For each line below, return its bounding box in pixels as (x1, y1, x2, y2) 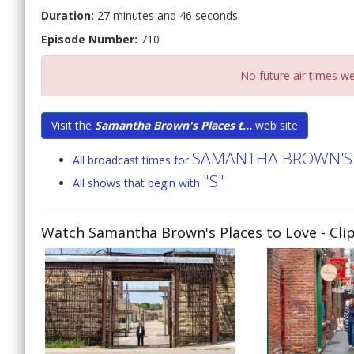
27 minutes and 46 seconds (94, 8, 238, 24)
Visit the (51, 118, 95, 134)
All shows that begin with (73, 175, 203, 191)
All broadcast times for (73, 153, 192, 168)
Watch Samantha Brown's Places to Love (41, 223, 317, 243)
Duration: (41, 8, 94, 24)
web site (252, 118, 298, 134)
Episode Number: (41, 32, 137, 47)
